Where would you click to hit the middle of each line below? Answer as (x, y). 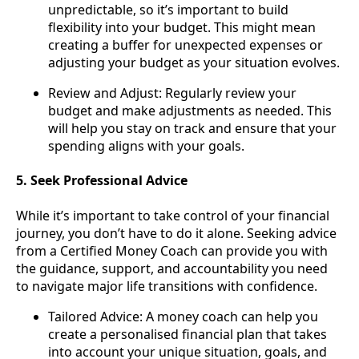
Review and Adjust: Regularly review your (172, 93)
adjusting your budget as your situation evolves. (194, 63)
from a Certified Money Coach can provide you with (172, 250)
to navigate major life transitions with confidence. (167, 286)
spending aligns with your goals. (146, 146)
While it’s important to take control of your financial (173, 215)
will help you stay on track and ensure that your (192, 129)
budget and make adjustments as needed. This (190, 111)
